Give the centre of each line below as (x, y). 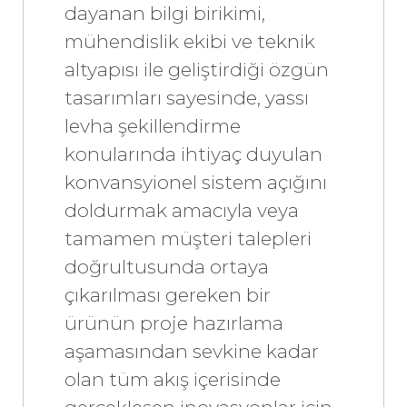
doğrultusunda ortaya (167, 266)
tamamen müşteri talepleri (188, 238)
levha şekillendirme (153, 125)
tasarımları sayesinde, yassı (187, 97)
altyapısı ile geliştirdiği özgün (197, 69)
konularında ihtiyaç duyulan (194, 154)
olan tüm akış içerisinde (173, 379)
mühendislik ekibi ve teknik (190, 41)
